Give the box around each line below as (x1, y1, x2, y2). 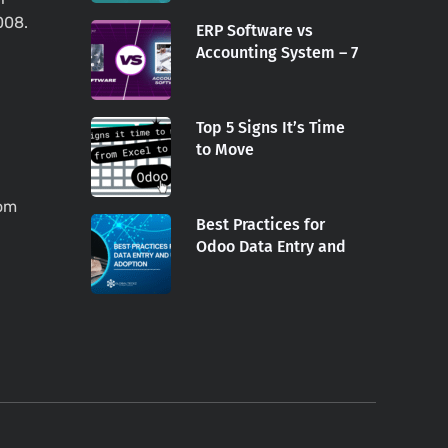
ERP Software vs (196, 21, 313, 41)
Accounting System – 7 (196, 43, 358, 63)
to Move (196, 140, 254, 160)
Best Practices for (196, 215, 325, 235)
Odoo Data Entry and (196, 237, 346, 257)
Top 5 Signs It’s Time (196, 118, 345, 138)
